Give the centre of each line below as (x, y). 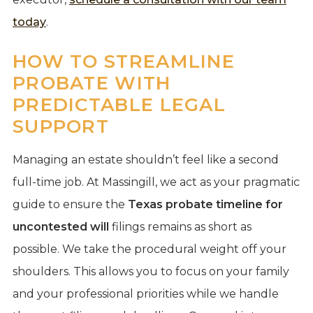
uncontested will (60, 226)
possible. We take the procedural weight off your (149, 249)
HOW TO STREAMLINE (124, 61)
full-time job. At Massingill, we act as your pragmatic (156, 182)
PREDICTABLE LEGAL (119, 104)
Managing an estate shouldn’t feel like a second (145, 159)
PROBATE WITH (92, 83)
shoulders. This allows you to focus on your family (151, 271)
